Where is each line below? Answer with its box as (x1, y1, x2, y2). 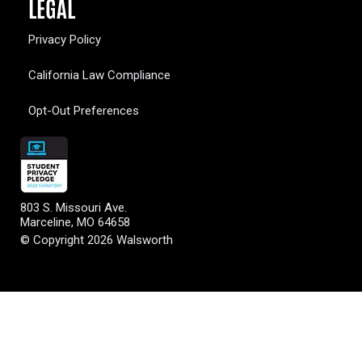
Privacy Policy (28, 32, 101, 48)
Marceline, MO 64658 (20, 215, 130, 230)
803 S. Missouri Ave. (20, 200, 127, 216)
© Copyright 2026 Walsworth (20, 233, 173, 248)
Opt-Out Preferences (28, 103, 139, 119)
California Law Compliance (28, 68, 170, 83)
